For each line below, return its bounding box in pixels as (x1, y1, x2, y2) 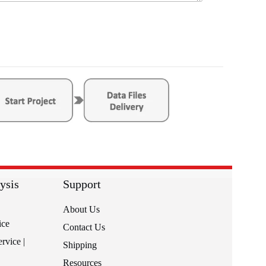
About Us (63, 204, 100, 214)
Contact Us (63, 221, 105, 232)
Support (63, 177, 101, 191)
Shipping (63, 239, 97, 250)
